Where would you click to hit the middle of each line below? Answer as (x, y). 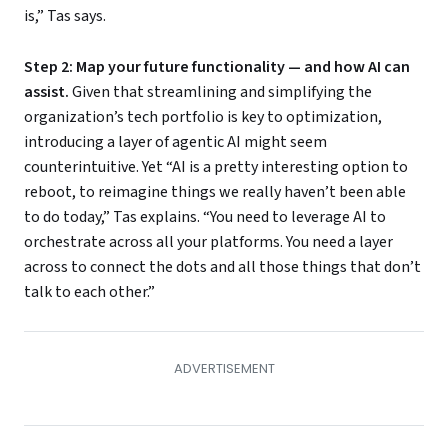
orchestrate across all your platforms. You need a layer (208, 242)
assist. (48, 92)
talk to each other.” (89, 292)
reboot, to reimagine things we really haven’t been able (215, 192)
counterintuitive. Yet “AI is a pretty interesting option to (216, 167)
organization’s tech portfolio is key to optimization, (203, 117)
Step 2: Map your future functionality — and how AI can (217, 67)
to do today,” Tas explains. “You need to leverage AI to (205, 217)
